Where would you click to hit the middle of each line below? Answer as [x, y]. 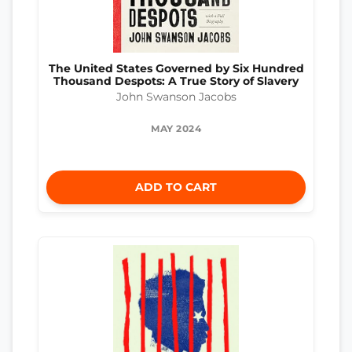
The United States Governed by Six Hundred [176, 68]
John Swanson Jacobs [176, 97]
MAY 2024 [176, 129]
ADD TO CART [176, 187]
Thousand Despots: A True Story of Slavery [176, 81]
